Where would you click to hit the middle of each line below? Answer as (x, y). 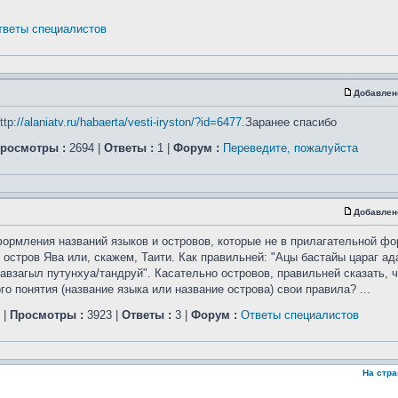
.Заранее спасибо (289, 122)
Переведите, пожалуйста (291, 148)
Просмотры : (47, 315)
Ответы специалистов (300, 315)
